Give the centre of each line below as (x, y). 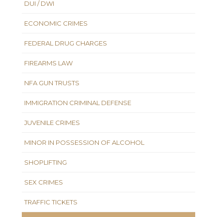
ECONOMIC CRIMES (56, 23)
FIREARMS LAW (48, 63)
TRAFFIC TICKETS (51, 202)
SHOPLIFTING (46, 162)
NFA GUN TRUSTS (52, 83)
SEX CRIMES (44, 182)
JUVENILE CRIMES (52, 122)
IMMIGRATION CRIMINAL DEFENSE (78, 102)
